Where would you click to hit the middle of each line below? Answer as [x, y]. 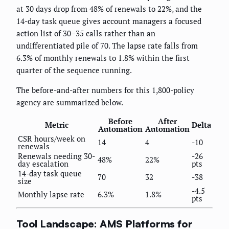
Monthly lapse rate [51, 194]
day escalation [43, 163]
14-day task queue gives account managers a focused [109, 21]
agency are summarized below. [70, 102]
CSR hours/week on [52, 138]
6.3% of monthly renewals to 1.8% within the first [103, 58]
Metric [57, 124]
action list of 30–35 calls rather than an [86, 33]
